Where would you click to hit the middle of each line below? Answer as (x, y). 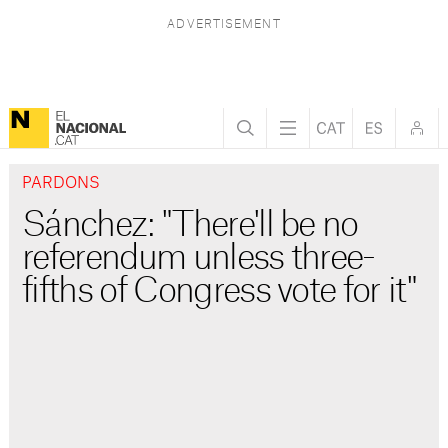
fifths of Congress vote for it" (218, 292)
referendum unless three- (198, 259)
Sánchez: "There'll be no (190, 226)
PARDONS (61, 184)
